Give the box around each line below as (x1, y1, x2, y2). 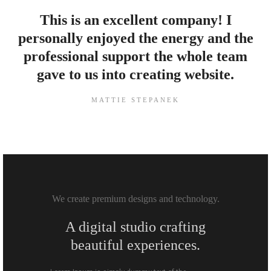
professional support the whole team (24, 48, 247, 65)
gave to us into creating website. (37, 67, 234, 83)
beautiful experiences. (71, 237, 200, 253)
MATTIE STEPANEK (91, 96, 180, 104)
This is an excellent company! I (39, 12, 232, 28)
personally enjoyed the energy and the (18, 30, 253, 47)
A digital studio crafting (65, 219, 206, 235)
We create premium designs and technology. (51, 194, 220, 204)
